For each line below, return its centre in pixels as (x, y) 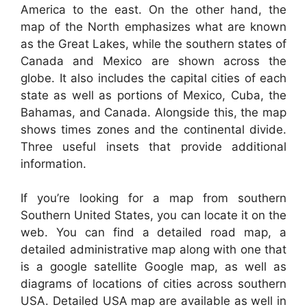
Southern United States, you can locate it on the (153, 216)
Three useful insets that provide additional (153, 146)
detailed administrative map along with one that (153, 250)
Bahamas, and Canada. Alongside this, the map (153, 112)
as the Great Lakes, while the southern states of (153, 44)
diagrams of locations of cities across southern (153, 284)
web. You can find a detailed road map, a (153, 233)
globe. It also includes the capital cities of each (153, 78)
